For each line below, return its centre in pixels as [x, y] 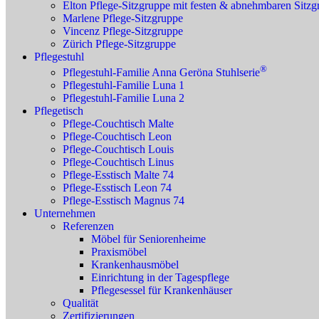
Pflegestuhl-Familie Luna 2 [124, 98]
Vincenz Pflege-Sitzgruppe [123, 31]
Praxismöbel [119, 252]
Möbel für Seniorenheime [148, 239]
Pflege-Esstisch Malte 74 [118, 175]
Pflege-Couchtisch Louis [118, 150]
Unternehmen [65, 214]
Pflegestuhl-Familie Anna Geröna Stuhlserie [161, 73]
